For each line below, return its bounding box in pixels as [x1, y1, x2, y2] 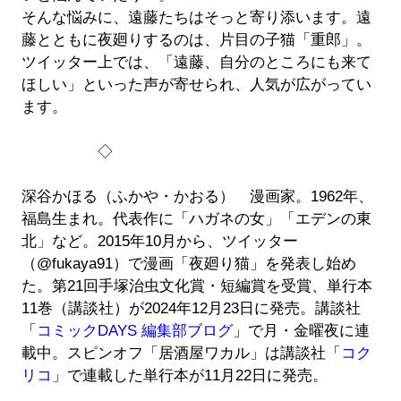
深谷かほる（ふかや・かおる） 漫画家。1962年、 [21, 188, 373, 206]
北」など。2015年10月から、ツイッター [21, 233, 298, 251]
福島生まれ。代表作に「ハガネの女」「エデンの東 [21, 210, 371, 228]
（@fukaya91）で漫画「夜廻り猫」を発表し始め [21, 255, 356, 273]
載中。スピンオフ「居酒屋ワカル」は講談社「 [21, 345, 341, 363]
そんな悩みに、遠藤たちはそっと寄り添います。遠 [21, 9, 371, 27]
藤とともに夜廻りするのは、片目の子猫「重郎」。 [21, 31, 371, 49]
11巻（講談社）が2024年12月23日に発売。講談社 [21, 300, 361, 318]
